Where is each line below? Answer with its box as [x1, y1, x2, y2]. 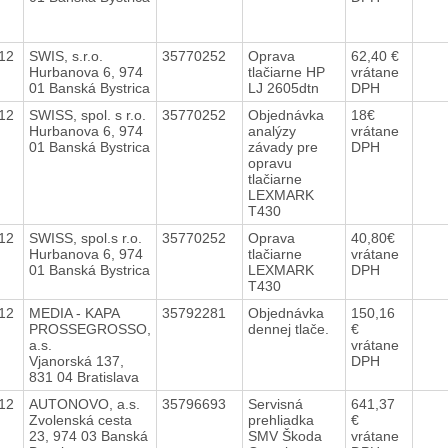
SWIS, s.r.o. [28, 47, 107, 64]
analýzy [247, 122, 296, 139]
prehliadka [247, 411, 314, 428]
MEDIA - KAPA [28, 304, 120, 321]
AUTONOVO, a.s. [28, 395, 144, 412]
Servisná [247, 395, 303, 412]
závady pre [247, 138, 318, 155]
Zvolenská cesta [28, 411, 132, 428]
